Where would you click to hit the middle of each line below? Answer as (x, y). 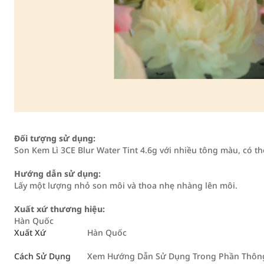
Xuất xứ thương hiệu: (60, 209)
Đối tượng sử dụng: (55, 138)
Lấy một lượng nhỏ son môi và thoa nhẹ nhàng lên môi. (126, 185)
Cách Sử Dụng (42, 256)
